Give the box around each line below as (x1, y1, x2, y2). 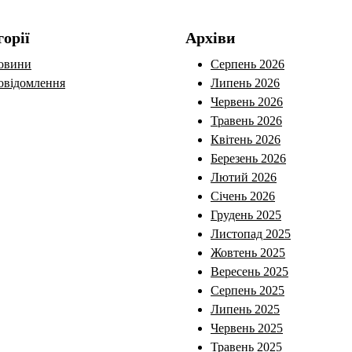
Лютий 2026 (211, 170, 277, 184)
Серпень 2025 (211, 283, 284, 297)
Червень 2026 (211, 94, 283, 108)
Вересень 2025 (211, 264, 288, 278)
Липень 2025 (211, 302, 280, 316)
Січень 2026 (211, 189, 275, 203)
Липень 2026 (211, 75, 280, 90)
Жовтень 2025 (211, 245, 285, 259)
